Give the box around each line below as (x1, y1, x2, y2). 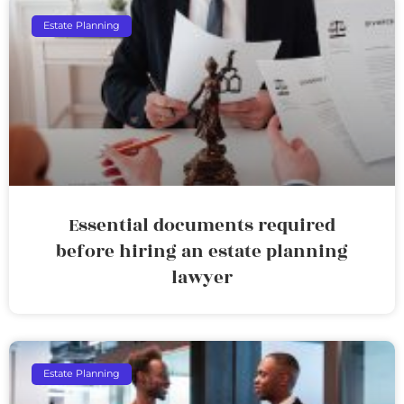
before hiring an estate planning (56, 237, 348, 265)
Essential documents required (69, 211, 335, 239)
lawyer (171, 263, 233, 291)
